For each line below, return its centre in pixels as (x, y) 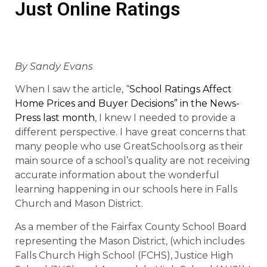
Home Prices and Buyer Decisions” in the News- (127, 104)
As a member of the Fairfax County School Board (131, 226)
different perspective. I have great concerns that (131, 132)
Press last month (55, 118)
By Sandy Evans (54, 66)
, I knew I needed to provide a (165, 118)
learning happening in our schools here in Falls (126, 190)
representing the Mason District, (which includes (130, 241)
